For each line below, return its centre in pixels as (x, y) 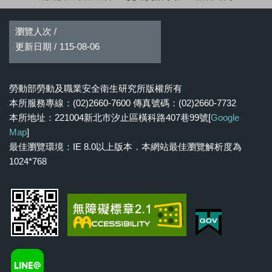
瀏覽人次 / (36, 31)
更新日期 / (36, 46)
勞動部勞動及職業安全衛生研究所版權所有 (96, 88)
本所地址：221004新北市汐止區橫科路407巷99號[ (110, 117)
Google (225, 117)
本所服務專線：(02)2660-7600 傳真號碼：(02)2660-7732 (123, 103)
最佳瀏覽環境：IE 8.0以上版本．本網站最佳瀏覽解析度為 (125, 146)
